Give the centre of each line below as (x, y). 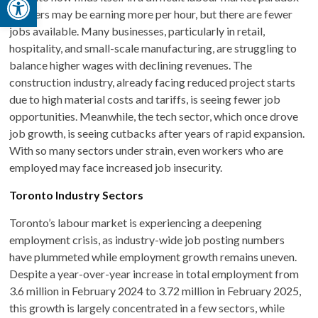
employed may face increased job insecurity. (116, 167)
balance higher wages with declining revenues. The (131, 65)
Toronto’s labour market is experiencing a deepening (136, 222)
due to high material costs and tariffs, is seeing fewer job (145, 99)
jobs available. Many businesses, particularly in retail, (137, 31)
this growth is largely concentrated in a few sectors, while (147, 307)
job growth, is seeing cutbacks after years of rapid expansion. (157, 133)
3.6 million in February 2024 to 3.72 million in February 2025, (155, 290)
